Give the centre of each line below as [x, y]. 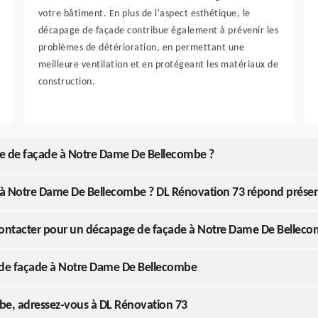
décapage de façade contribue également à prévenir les [158, 31]
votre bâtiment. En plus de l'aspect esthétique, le [144, 14]
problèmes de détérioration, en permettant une [141, 48]
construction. [67, 82]
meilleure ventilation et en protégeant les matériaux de [158, 65]
